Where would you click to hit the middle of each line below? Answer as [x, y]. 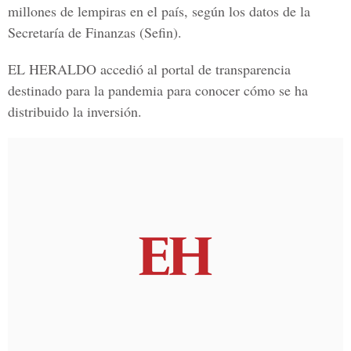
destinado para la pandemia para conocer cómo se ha [158, 90]
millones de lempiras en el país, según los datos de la [159, 11]
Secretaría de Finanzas [72, 32]
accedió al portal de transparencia [194, 69]
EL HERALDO [52, 69]
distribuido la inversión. [75, 111]
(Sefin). [159, 32]
